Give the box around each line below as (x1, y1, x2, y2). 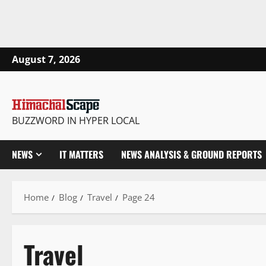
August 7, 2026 (12, 52, 80, 66)
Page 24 (122, 191, 155, 204)
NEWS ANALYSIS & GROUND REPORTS (121, 147, 262, 162)
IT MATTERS (59, 147, 103, 162)
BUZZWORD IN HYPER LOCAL (12, 114, 140, 128)
